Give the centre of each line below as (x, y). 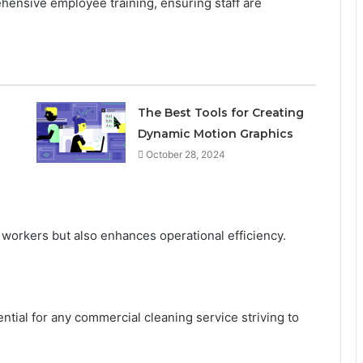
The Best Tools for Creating (220, 112)
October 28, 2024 (185, 154)
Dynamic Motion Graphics (215, 133)
